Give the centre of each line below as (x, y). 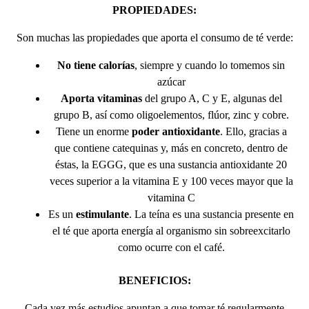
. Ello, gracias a (253, 131)
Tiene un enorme (93, 131)
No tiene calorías (96, 65)
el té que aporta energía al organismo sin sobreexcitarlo (171, 230)
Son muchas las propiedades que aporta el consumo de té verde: (154, 37)
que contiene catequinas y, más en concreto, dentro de (171, 148)
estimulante (101, 214)
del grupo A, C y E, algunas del (212, 98)
